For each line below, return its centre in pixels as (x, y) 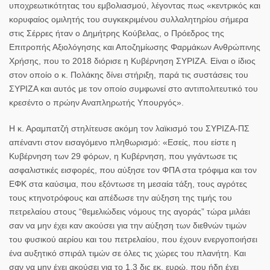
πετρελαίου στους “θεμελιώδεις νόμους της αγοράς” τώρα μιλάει (130, 211)
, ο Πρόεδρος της (192, 33)
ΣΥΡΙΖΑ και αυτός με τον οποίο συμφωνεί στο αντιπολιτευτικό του (133, 88)
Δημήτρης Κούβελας (121, 33)
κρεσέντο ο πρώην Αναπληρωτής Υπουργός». (96, 102)
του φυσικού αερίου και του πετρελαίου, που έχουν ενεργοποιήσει (133, 239)
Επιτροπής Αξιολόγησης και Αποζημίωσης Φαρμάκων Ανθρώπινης (135, 47)
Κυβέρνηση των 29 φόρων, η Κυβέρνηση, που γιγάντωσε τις (123, 156)
